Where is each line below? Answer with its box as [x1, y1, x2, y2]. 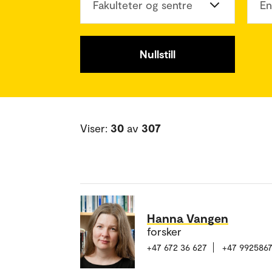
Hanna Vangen [147, 210, 228, 225]
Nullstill [140, 47, 175, 61]
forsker [147, 224, 182, 238]
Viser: [80, 121, 110, 135]
